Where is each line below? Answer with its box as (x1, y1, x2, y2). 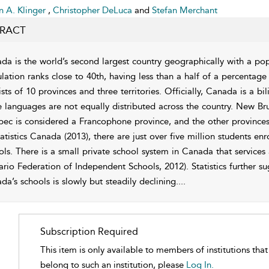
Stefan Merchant (151, 5, 217, 16)
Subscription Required (40, 226, 139, 237)
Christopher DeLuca (52, 5, 134, 16)
